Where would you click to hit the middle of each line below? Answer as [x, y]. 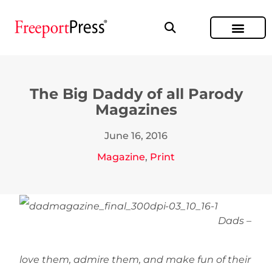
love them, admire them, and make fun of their [135, 260]
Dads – [235, 221]
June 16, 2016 [136, 136]
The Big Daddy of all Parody [136, 94]
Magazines [136, 110]
